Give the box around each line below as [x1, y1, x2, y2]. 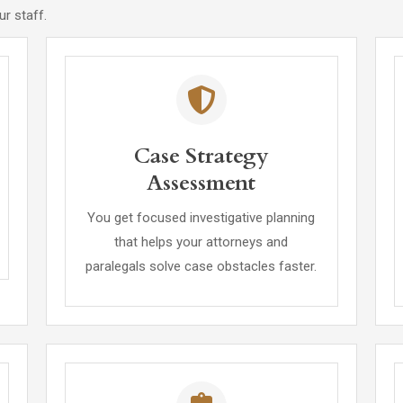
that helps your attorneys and [114, 234, 289, 250]
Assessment [147, 168, 256, 198]
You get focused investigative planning [87, 210, 316, 226]
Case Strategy [133, 141, 269, 171]
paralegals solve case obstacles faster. [85, 258, 318, 274]
